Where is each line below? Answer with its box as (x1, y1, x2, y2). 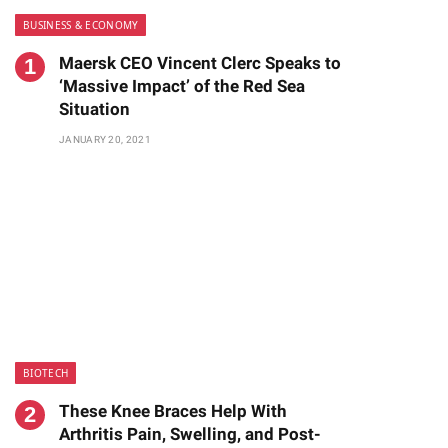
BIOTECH (23, 366, 69, 380)
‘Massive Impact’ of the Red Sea (59, 76, 305, 96)
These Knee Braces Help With (59, 401, 287, 421)
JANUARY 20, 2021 (59, 134, 151, 145)
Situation (59, 99, 130, 119)
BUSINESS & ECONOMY (23, 18, 139, 32)
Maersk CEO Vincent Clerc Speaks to (59, 53, 341, 73)
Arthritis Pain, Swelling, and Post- (59, 424, 321, 444)
